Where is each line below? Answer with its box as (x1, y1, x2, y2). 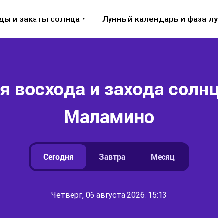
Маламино (64, 104, 154, 128)
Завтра (99, 151, 126, 162)
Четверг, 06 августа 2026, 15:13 (51, 190, 167, 200)
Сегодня (43, 151, 73, 162)
